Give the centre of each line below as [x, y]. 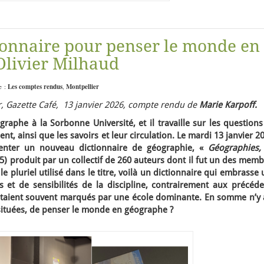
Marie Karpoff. [228, 105]
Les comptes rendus [35, 87]
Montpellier [82, 87]
